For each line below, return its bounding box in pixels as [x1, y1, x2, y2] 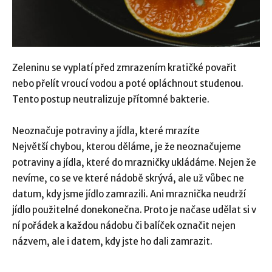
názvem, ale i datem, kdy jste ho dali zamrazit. [12, 235, 212, 247]
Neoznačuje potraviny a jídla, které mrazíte [12, 124, 200, 137]
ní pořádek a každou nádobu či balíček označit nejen [12, 219, 236, 231]
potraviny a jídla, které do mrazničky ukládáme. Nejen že [12, 156, 256, 168]
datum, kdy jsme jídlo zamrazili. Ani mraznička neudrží [12, 188, 246, 200]
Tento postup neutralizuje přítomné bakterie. [12, 93, 209, 105]
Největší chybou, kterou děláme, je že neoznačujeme [12, 140, 241, 152]
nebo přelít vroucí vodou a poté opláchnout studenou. [12, 77, 243, 89]
